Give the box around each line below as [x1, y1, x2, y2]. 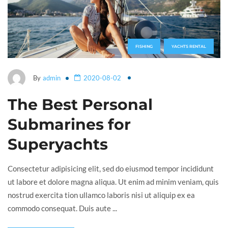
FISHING [135, 44, 153, 49]
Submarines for [8, 115, 131, 134]
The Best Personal [8, 95, 153, 115]
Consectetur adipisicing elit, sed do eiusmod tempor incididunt [8, 164, 214, 174]
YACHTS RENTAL [172, 44, 206, 49]
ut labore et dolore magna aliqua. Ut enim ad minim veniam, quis [8, 177, 219, 187]
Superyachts [8, 135, 108, 154]
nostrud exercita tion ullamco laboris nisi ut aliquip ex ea [8, 190, 195, 200]
